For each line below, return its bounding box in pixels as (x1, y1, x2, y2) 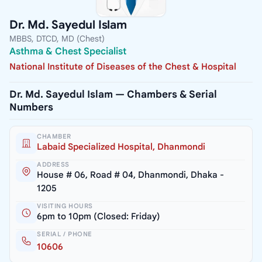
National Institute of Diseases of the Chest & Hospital (9, 61, 236, 72)
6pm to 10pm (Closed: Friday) (37, 211, 160, 222)
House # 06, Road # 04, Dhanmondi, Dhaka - (37, 169, 224, 180)
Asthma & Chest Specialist (9, 46, 126, 58)
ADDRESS (37, 160, 70, 168)
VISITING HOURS (37, 201, 93, 210)
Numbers (9, 101, 53, 113)
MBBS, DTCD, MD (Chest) (9, 33, 105, 44)
